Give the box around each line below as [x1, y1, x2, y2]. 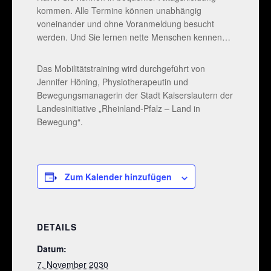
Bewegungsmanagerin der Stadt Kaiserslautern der [36, 89, 233, 102]
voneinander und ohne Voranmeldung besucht [36, 18, 214, 30]
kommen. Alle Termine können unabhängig [36, 4, 201, 17]
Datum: [36, 243, 67, 255]
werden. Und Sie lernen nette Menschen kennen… [36, 31, 230, 44]
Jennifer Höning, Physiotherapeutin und [36, 76, 188, 88]
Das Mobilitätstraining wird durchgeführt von [36, 62, 207, 75]
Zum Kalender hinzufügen [64, 171, 172, 183]
